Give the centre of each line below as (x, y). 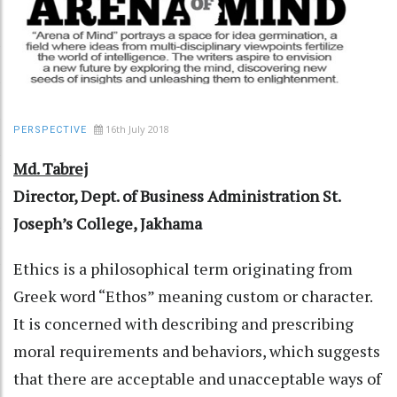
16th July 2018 (137, 128)
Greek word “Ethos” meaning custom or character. (195, 296)
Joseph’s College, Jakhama (108, 223)
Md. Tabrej (51, 168)
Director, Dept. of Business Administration (166, 195)
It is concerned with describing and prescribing (183, 323)
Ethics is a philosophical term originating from (183, 268)
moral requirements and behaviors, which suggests (197, 350)
